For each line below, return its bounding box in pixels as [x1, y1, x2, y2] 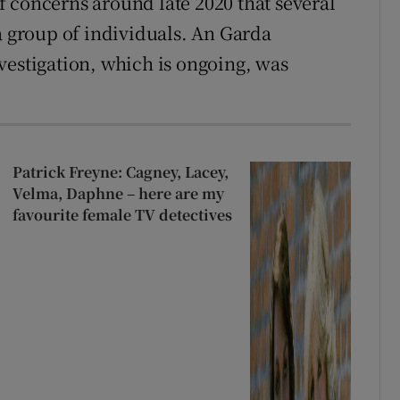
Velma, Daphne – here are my [12, 183, 224, 204]
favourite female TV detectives [12, 204, 232, 226]
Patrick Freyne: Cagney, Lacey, [12, 162, 229, 183]
